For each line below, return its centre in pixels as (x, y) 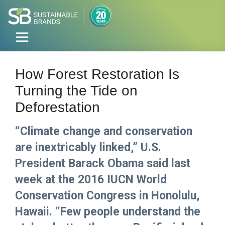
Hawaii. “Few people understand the (108, 212)
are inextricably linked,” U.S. (88, 148)
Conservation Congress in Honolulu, (107, 196)
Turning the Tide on (76, 91)
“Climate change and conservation (104, 132)
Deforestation (58, 107)
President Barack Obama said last (103, 164)
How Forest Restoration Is (97, 74)
